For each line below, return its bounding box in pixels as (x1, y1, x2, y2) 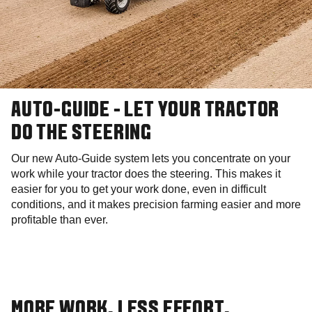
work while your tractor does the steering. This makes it (11, 168, 281, 180)
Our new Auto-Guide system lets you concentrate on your (11, 153, 290, 165)
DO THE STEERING (11, 124, 153, 144)
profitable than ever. (11, 214, 108, 226)
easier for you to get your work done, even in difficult (11, 183, 266, 196)
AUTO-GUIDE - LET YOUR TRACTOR (11, 101, 280, 121)
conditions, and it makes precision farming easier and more (11, 198, 301, 211)
